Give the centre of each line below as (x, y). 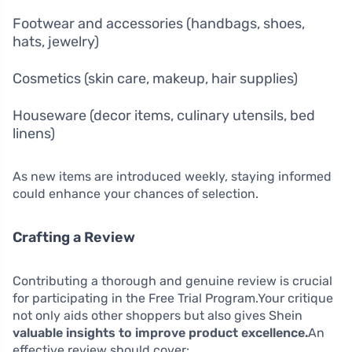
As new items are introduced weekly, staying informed (172, 176)
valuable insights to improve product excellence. (160, 332)
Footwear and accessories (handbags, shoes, (159, 23)
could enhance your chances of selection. (136, 193)
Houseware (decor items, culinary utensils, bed (164, 115)
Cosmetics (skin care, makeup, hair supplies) (155, 78)
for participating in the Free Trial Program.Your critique (173, 298)
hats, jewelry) (56, 41)
